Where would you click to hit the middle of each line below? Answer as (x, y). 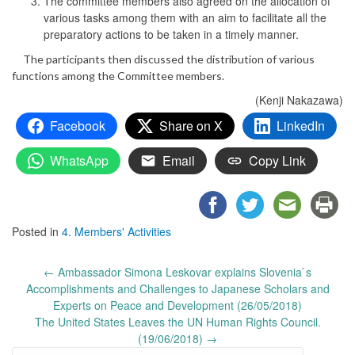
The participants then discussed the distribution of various (163, 59)
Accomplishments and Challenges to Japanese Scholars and (177, 288)
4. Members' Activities (116, 231)
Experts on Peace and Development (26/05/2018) (177, 305)
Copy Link (277, 160)
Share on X (191, 125)
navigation (42, 289)
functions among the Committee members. (118, 75)
